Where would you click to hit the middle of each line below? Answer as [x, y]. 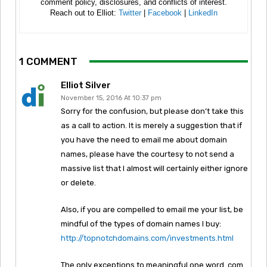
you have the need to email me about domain [144, 139]
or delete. [78, 182]
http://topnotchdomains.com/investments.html [147, 238]
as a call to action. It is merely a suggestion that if [151, 125]
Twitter [130, 13]
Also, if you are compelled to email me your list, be [152, 209]
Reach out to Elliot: [84, 13]
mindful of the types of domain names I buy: [141, 223]
